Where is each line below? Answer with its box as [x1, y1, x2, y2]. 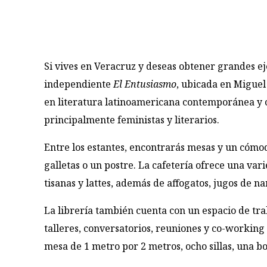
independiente [44, 77, 114, 91]
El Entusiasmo [113, 77, 177, 91]
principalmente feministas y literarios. [44, 113, 220, 126]
